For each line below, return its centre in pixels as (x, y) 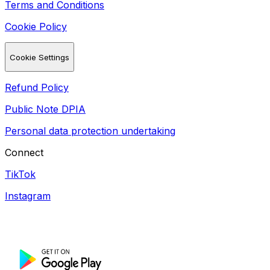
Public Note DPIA (45, 109)
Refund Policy (37, 87)
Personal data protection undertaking (90, 130)
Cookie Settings (39, 57)
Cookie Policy (36, 27)
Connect (24, 152)
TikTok (20, 174)
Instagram (28, 196)
